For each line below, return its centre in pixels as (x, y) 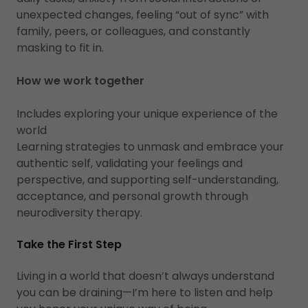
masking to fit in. (62, 48)
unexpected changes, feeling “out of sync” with (143, 15)
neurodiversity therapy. (79, 213)
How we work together (80, 81)
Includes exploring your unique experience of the (147, 114)
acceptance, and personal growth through (132, 196)
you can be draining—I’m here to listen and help (145, 293)
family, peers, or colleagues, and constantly (133, 31)
